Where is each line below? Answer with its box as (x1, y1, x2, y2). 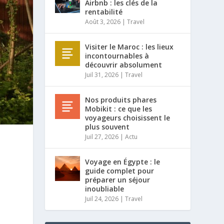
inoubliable (85, 184, 124, 193)
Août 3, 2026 (85, 17, 121, 26)
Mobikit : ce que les (85, 104, 152, 113)
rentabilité (85, 7, 123, 16)
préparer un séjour (85, 175, 150, 184)
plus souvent (85, 122, 130, 131)
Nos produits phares (85, 95, 157, 104)
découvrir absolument (85, 60, 162, 69)
